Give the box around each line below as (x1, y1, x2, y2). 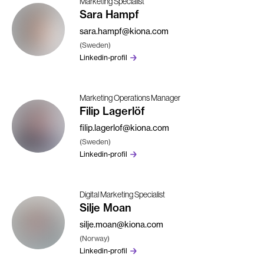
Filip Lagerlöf (80, 104, 145, 118)
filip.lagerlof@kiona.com (80, 122, 169, 133)
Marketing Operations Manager (80, 93, 180, 103)
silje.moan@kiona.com (80, 219, 163, 229)
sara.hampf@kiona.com (80, 25, 169, 36)
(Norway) (80, 233, 110, 243)
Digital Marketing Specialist (80, 189, 165, 199)
